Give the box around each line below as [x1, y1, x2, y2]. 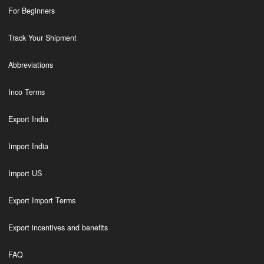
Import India [8, 141, 48, 151]
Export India [8, 114, 48, 124]
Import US [8, 168, 42, 179]
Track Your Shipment [8, 32, 77, 43]
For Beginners [8, 5, 55, 16]
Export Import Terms [8, 195, 75, 206]
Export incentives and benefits [8, 222, 108, 233]
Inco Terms [8, 87, 45, 97]
